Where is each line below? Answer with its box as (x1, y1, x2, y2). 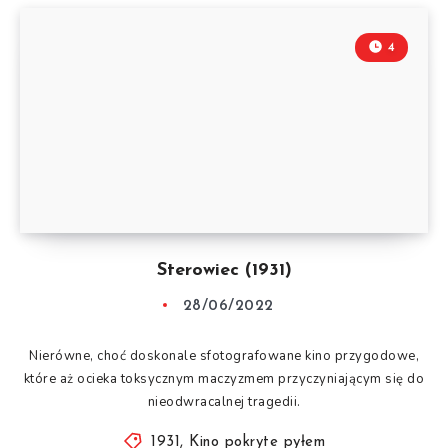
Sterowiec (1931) (156, 260, 292, 280)
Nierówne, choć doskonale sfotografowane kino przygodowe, (29, 346, 419, 365)
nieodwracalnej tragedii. (147, 392, 301, 411)
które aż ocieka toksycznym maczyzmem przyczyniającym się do (23, 369, 425, 388)
